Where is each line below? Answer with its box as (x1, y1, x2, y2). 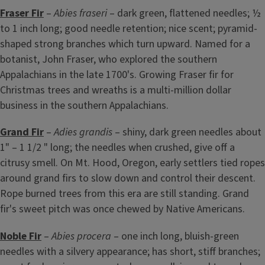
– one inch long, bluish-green (111, 228, 239, 244)
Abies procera (51, 228, 111, 244)
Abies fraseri (54, 6, 109, 21)
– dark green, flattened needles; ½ (109, 6, 261, 21)
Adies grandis (54, 125, 112, 140)
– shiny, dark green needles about (112, 125, 261, 140)
